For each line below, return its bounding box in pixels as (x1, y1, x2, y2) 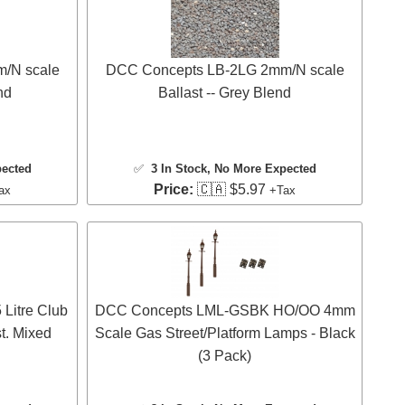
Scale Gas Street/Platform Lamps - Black (94, 325, 355, 342)
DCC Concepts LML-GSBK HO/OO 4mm (94, 303, 355, 319)
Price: (154, 181, 193, 197)
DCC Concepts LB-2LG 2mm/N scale (105, 61, 344, 78)
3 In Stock (150, 161, 207, 175)
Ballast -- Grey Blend (158, 84, 291, 100)
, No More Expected (206, 161, 316, 175)
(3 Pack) (198, 348, 251, 364)
